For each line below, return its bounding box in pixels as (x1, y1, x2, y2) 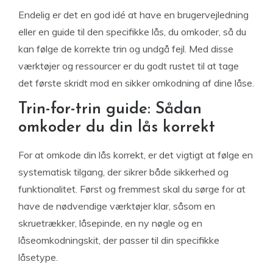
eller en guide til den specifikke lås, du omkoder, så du (18, 26, 246, 38)
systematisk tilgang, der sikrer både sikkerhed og (18, 166, 229, 179)
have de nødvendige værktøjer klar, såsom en (18, 200, 215, 213)
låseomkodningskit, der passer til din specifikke (18, 234, 219, 247)
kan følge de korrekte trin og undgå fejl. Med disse (18, 43, 233, 55)
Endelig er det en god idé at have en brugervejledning (18, 9, 249, 21)
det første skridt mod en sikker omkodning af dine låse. (18, 77, 254, 90)
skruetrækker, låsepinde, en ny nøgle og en (18, 217, 202, 230)
